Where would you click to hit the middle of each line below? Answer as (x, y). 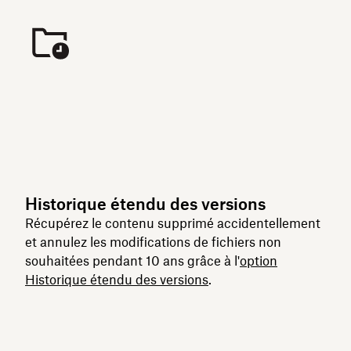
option (259, 261)
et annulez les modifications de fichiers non (153, 242)
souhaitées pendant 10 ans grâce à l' (132, 261)
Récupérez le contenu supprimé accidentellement (173, 223)
